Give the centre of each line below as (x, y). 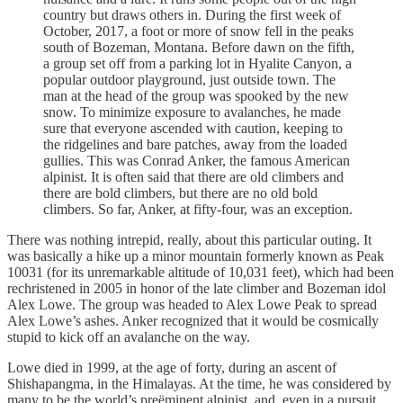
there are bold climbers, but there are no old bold (180, 193)
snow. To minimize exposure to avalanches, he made (192, 112)
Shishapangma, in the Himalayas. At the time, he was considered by (199, 383)
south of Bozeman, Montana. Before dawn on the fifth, (199, 47)
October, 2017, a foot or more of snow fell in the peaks (198, 31)
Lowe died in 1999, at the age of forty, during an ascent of (172, 367)
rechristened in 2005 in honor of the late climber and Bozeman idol (197, 288)
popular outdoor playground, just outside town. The (189, 79)
